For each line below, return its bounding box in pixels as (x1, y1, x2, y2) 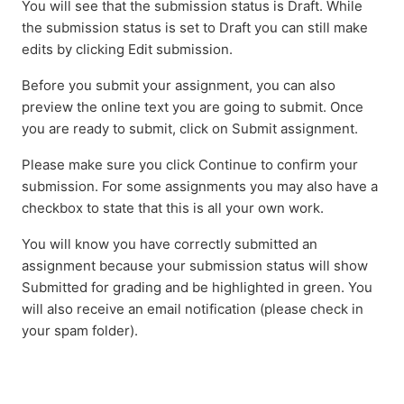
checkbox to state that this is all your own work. (22, 198, 327, 216)
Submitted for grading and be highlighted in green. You (22, 278, 372, 296)
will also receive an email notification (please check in (22, 299, 363, 317)
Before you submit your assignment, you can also (22, 76, 335, 94)
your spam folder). (22, 321, 138, 339)
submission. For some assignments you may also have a (22, 177, 378, 195)
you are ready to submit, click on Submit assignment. (22, 119, 362, 137)
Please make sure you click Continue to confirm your (22, 155, 358, 173)
